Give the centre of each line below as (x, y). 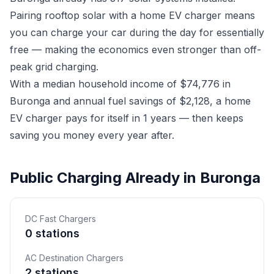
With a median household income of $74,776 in (120, 84)
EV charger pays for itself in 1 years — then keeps (127, 118)
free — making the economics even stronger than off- (135, 50)
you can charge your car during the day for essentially (137, 32)
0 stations (52, 233)
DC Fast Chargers (61, 219)
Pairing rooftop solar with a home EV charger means (132, 15)
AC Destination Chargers (74, 258)
